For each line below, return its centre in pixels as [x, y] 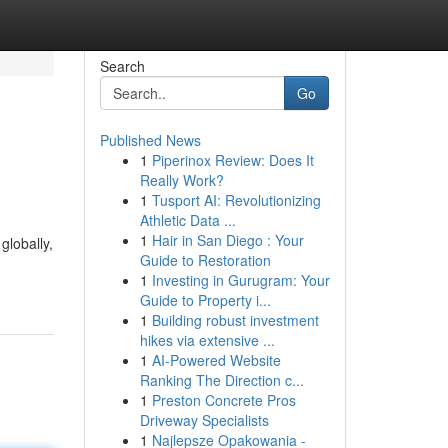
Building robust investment [235, 320]
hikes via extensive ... [207, 340]
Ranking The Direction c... [221, 380]
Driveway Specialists [204, 420]
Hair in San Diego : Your [227, 240]
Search [122, 66]
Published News [150, 140]
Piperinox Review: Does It [232, 160]
